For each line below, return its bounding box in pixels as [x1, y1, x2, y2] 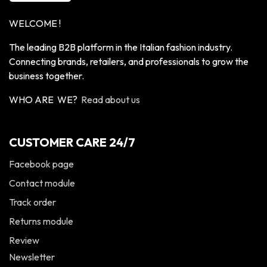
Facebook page [9, 158, 74, 170]
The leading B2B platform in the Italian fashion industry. [9, 41, 232, 54]
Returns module [9, 215, 73, 228]
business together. [9, 70, 84, 82]
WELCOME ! [9, 17, 61, 30]
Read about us [81, 94, 140, 106]
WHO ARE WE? [9, 94, 81, 106]
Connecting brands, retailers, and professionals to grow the [9, 55, 249, 68]
